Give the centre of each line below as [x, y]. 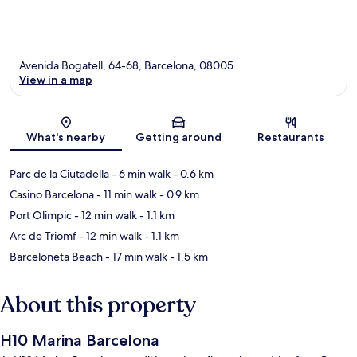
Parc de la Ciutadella [59, 173]
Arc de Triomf [43, 235]
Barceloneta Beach [56, 256]
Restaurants [291, 137]
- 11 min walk [126, 194]
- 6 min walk [140, 173]
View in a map [56, 79]
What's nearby [66, 137]
